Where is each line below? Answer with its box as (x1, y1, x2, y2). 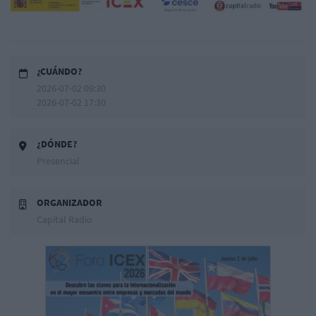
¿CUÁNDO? (37, 64, 82, 78)
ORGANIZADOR (37, 195, 102, 209)
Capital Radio (37, 212, 92, 226)
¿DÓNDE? (37, 137, 77, 150)
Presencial (37, 154, 80, 167)
